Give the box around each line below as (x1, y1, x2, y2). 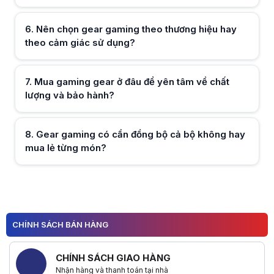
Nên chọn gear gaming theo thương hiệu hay (36, 23, 237, 35)
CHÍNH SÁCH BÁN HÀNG (12, 220, 108, 230)
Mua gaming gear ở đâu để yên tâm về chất (34, 75, 229, 87)
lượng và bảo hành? (25, 89, 114, 101)
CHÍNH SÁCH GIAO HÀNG (56, 252, 171, 264)
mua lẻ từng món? (25, 141, 106, 154)
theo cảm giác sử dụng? (25, 36, 135, 48)
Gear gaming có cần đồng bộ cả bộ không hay (36, 128, 245, 140)
